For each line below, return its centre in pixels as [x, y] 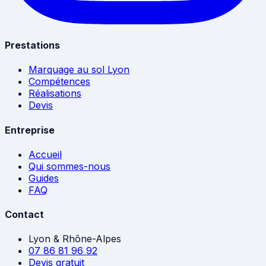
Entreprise [30, 130]
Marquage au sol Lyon [79, 70]
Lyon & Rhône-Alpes [75, 239]
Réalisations [55, 94]
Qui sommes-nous [69, 166]
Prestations [32, 45]
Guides [44, 178]
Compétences [59, 82]
